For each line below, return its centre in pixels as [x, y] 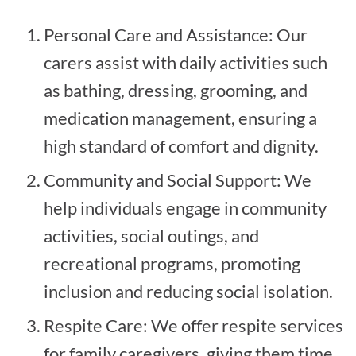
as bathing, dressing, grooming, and [176, 90]
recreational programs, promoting [172, 263]
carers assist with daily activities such [186, 62]
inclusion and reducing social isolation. [188, 291]
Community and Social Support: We [178, 180]
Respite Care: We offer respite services [193, 325]
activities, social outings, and [151, 235]
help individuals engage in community [185, 207]
